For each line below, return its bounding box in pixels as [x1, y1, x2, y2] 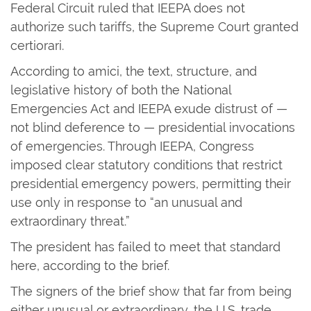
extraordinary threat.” [10, 213, 130, 228]
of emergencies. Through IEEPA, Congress [10, 138, 254, 153]
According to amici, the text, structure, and [10, 63, 257, 78]
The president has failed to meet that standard [10, 239, 280, 254]
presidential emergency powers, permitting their [10, 176, 291, 191]
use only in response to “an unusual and [10, 194, 242, 210]
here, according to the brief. [10, 258, 169, 273]
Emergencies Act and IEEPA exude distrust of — [10, 101, 287, 116]
